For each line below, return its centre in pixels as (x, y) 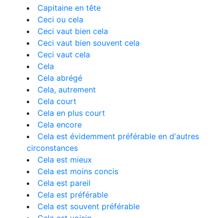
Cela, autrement (67, 90)
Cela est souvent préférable (89, 206)
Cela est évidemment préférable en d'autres (118, 136)
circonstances (52, 148)
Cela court (57, 101)
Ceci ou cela (60, 19)
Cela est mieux (65, 160)
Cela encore (60, 125)
